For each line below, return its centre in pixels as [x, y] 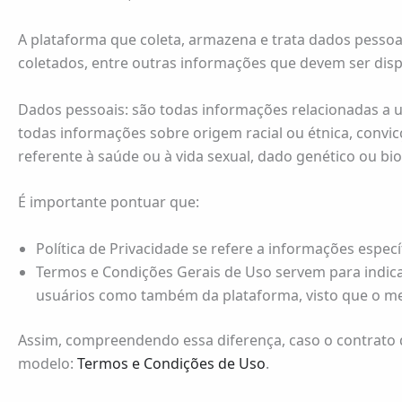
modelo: [48, 363]
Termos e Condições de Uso [171, 363]
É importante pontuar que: [109, 202]
